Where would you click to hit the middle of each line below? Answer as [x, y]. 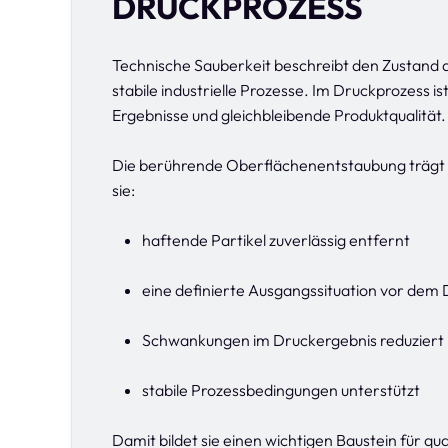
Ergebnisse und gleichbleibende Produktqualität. [279, 115]
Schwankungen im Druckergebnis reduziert [293, 340]
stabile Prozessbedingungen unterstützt [281, 390]
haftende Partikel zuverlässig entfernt [276, 240]
